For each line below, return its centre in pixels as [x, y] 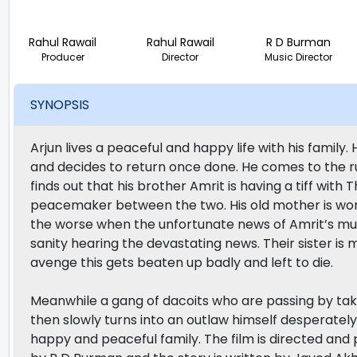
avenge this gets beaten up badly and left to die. [182, 262]
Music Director [298, 57]
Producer [63, 57]
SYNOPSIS [60, 105]
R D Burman [298, 42]
